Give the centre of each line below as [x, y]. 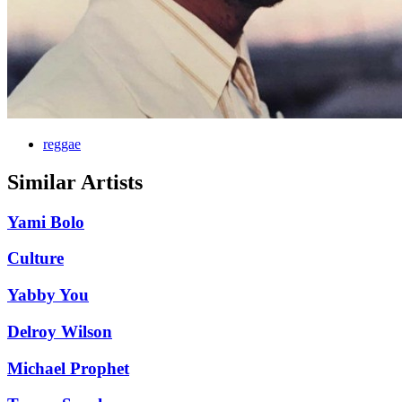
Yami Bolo [46, 222]
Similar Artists [75, 182]
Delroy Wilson [60, 331]
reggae [62, 144]
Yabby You [48, 295]
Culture [35, 258]
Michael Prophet [68, 368]
